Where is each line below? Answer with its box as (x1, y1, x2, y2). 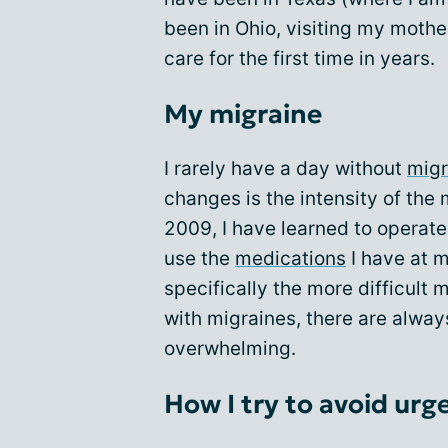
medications (235, 247, 346, 270)
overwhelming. (164, 337, 296, 360)
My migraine (164, 98, 322, 130)
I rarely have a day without (164, 157, 407, 180)
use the (164, 247, 235, 270)
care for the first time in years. (164, 47, 435, 70)
